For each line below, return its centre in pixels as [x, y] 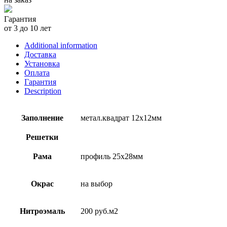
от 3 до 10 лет [28, 28]
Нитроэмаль [42, 211]
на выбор [97, 183]
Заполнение [42, 118]
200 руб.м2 [99, 211]
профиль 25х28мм [112, 156]
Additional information [61, 45]
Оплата [37, 72]
